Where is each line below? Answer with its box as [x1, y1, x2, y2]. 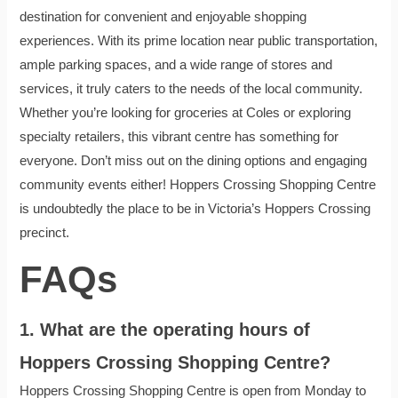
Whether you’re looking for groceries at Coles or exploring [20, 106, 352, 121]
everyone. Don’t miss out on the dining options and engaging [20, 154, 368, 169]
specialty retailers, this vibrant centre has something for [20, 130, 339, 145]
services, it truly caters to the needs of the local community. [20, 82, 363, 97]
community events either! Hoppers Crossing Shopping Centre [20, 178, 377, 193]
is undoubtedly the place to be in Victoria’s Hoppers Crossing [20, 202, 371, 217]
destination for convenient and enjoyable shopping [20, 10, 307, 25]
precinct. [20, 226, 70, 241]
